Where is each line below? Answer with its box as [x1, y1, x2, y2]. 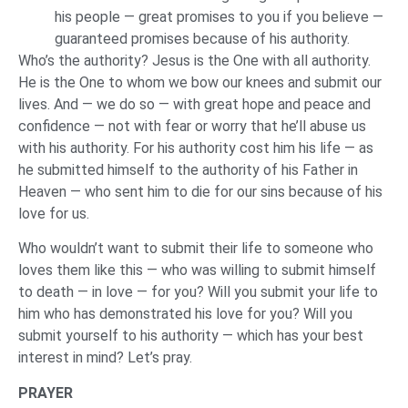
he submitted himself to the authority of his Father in [18, 161, 358, 179]
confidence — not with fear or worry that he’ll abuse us [18, 117, 366, 136]
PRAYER [18, 383, 73, 402]
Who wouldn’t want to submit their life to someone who [18, 240, 373, 258]
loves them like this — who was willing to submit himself [18, 261, 376, 280]
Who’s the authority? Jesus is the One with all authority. [18, 52, 371, 70]
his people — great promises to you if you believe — [55, 8, 383, 26]
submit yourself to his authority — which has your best [18, 327, 363, 345]
